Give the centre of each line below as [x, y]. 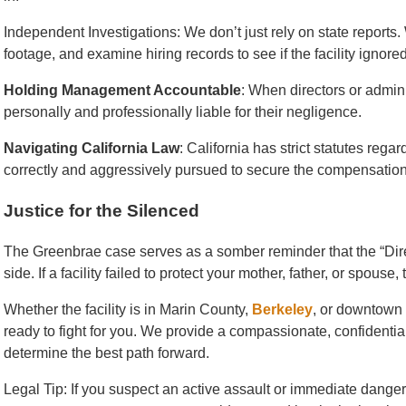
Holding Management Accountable [122, 91]
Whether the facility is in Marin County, [128, 309]
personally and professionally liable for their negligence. [183, 112]
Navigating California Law [92, 149]
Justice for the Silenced [101, 211]
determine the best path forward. [106, 353]
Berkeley [282, 309]
